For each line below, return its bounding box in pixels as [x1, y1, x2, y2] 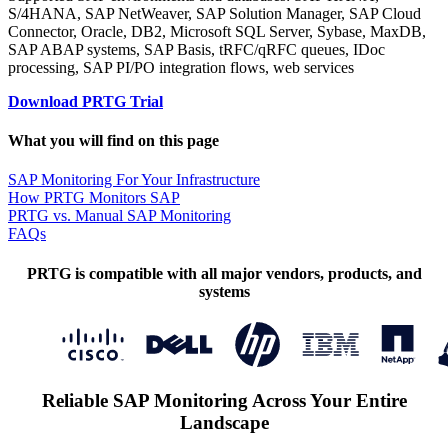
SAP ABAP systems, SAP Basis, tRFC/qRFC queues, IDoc [8, 40, 385, 58]
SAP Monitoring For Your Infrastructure [8, 171, 260, 189]
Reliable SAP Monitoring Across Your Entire [41, 389, 407, 411]
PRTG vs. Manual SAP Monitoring [8, 207, 231, 225]
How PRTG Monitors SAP [8, 189, 180, 207]
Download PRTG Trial [8, 92, 163, 110]
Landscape [179, 411, 269, 433]
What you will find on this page [8, 132, 219, 150]
